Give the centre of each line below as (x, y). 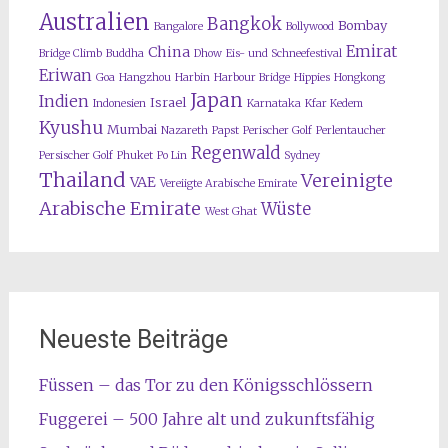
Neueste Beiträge (133, 340)
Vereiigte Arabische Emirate (228, 184)
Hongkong (359, 78)
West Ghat (230, 212)
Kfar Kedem (333, 104)
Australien (94, 23)
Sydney (301, 156)
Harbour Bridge (251, 78)
